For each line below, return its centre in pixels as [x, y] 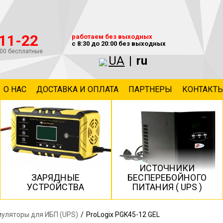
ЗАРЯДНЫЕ [56, 177]
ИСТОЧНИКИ [167, 168]
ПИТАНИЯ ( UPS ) [167, 187]
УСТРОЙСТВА [56, 187]
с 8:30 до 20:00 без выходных [119, 44]
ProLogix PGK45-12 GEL [123, 215]
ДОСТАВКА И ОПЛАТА [77, 89]
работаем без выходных [112, 37]
